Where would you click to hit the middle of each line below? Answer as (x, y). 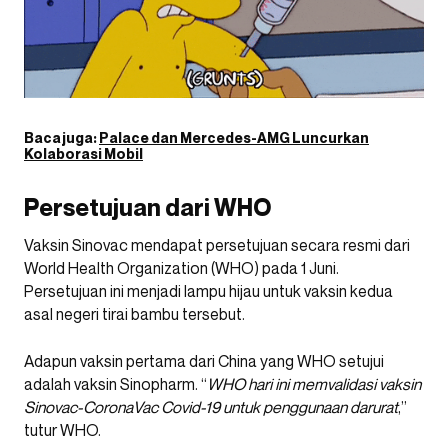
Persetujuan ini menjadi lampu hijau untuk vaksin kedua (208, 290)
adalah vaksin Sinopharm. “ (115, 383)
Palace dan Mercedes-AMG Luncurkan (234, 137)
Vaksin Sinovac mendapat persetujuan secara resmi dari (217, 244)
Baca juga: (61, 137)
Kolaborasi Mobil (83, 153)
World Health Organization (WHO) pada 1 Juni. (181, 267)
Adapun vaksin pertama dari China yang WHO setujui (204, 360)
